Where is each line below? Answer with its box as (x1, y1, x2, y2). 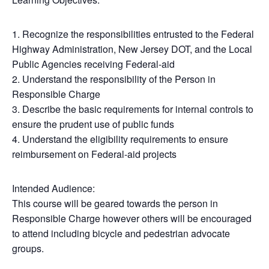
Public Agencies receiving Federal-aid (12, 56, 175, 71)
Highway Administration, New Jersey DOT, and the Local (12, 41, 252, 56)
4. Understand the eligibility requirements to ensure (12, 131, 228, 146)
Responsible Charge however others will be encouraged (12, 211, 252, 225)
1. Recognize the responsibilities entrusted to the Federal (12, 26, 254, 41)
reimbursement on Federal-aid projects (12, 147, 177, 161)
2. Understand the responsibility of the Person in (12, 71, 216, 86)
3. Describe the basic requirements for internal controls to (12, 101, 253, 116)
